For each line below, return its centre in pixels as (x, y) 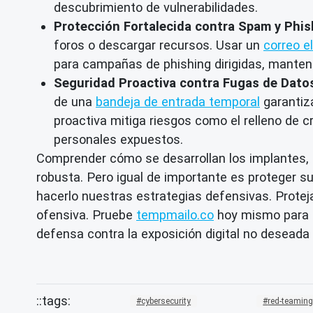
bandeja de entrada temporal (178, 101)
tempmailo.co (175, 214)
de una (75, 101)
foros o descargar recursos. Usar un (159, 45)
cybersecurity (166, 301)
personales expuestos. (118, 139)
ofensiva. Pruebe (86, 214)
